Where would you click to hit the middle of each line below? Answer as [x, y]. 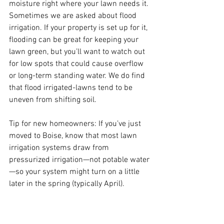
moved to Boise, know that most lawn [74, 136]
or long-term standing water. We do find [78, 76]
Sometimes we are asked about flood [74, 16]
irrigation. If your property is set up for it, [79, 28]
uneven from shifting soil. [53, 100]
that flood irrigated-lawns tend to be [72, 88]
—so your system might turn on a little [75, 172]
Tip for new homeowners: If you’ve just [76, 124]
